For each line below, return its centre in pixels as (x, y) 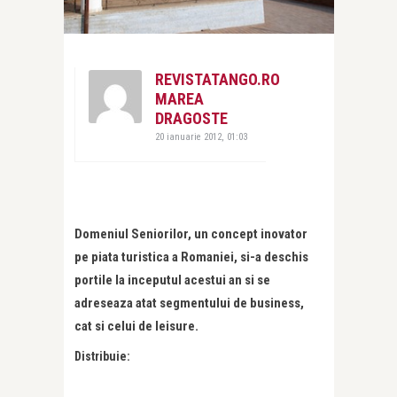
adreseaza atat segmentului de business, (189, 303)
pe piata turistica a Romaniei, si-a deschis (191, 257)
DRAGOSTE (191, 118)
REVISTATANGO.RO (218, 79)
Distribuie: (102, 356)
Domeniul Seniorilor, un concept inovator (191, 234)
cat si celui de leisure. (136, 326)
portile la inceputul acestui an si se (172, 280)
